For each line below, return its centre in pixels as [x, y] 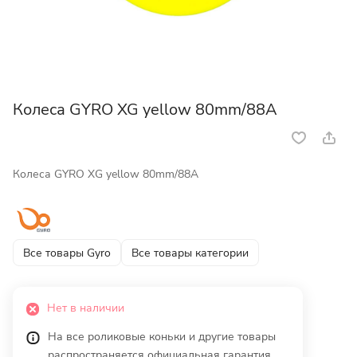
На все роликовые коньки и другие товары [162, 337]
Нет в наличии [86, 308]
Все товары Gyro [67, 253]
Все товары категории [190, 253]
